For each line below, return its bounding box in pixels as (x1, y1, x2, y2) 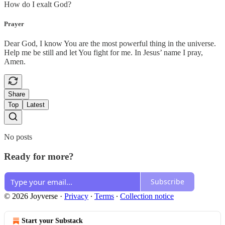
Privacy (64, 191, 88, 200)
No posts (4, 133, 32, 142)
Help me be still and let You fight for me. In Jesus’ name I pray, (4, 48, 203, 57)
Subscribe (151, 177, 184, 187)
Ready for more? (4, 151, 74, 162)
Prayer (4, 20, 24, 28)
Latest (27, 101, 45, 109)
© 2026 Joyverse (4, 191, 58, 200)
